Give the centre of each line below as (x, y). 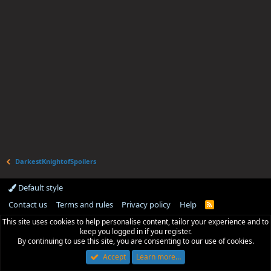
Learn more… (158, 257)
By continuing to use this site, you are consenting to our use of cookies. (135, 241)
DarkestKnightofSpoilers (56, 161)
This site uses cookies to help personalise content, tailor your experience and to (135, 222)
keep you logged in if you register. (135, 231)
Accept (114, 257)
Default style (40, 188)
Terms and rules (84, 204)
